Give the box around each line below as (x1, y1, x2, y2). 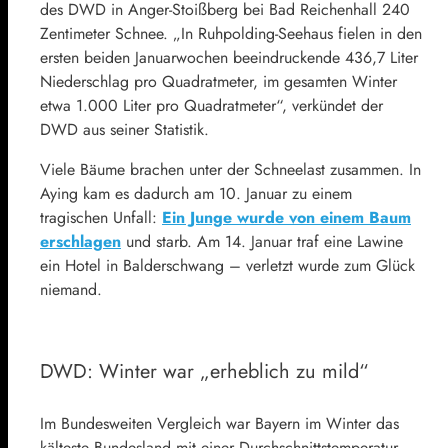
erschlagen (40, 229, 121, 253)
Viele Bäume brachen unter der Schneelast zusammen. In (40, 157, 421, 181)
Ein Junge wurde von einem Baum (162, 205, 411, 229)
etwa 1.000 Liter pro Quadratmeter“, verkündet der (40, 93, 383, 117)
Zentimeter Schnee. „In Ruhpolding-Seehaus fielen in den (40, 21, 422, 45)
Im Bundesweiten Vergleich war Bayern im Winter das (40, 412, 399, 436)
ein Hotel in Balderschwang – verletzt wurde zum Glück (40, 253, 415, 277)
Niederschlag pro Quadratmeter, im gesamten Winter (40, 69, 397, 93)
